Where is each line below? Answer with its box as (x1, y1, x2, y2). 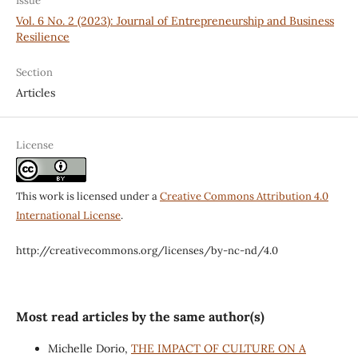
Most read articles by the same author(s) (15, 308, 265, 324)
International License (15, 208, 121, 222)
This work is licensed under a (15, 189, 160, 203)
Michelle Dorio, (47, 340, 131, 356)
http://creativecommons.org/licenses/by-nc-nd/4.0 (15, 243, 278, 257)
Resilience (15, 29, 70, 44)
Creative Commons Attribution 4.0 (159, 189, 328, 203)
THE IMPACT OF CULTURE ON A (130, 340, 306, 356)
